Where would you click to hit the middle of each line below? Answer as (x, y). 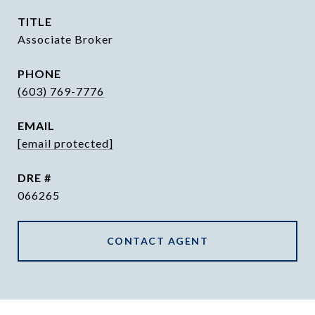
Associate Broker (65, 39)
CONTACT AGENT (157, 241)
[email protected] (65, 143)
